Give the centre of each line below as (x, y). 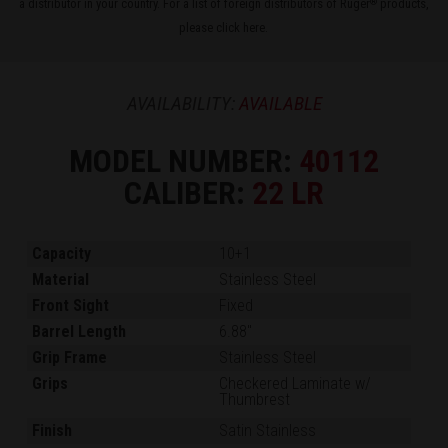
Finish (52, 430)
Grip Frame (70, 357)
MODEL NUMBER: (184, 160)
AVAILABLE (280, 103)
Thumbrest (255, 399)
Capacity (62, 253)
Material (61, 279)
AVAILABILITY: (182, 103)
